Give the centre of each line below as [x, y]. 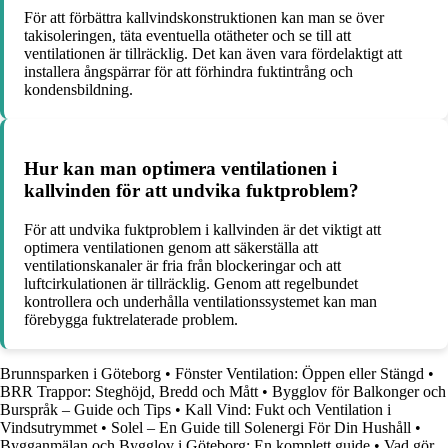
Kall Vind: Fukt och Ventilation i [288, 409]
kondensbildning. [78, 90]
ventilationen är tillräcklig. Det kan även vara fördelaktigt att [213, 54]
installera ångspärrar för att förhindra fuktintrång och [188, 72]
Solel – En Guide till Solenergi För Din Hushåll [261, 427]
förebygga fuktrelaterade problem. [131, 319]
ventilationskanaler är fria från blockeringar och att [182, 265]
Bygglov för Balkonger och [359, 391]
